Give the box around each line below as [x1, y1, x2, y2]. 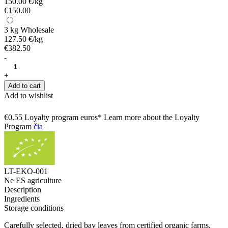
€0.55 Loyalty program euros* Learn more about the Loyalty [4, 112, 199, 122]
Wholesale [20, 25, 54, 34]
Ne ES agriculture [4, 176, 62, 185]
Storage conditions [4, 203, 64, 212]
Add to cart [8, 81, 41, 90]
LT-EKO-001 [4, 166, 48, 176]
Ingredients [4, 194, 40, 203]
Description [4, 185, 41, 194]
